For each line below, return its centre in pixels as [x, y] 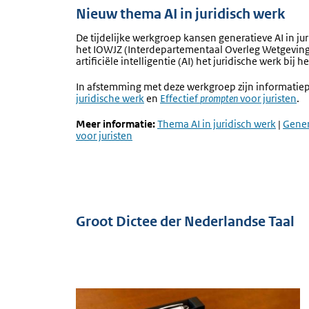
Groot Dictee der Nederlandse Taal [185, 222]
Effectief [180, 98]
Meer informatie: [117, 124]
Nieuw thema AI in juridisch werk [180, 14]
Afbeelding [101, 294]
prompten [219, 98]
